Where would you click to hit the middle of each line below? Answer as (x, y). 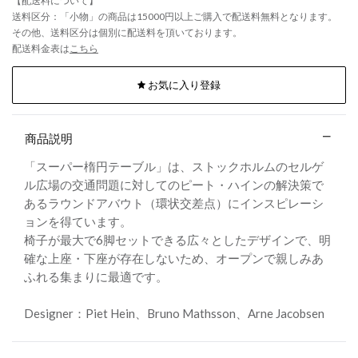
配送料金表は (41, 48)
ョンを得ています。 (78, 221)
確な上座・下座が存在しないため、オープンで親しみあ (174, 258)
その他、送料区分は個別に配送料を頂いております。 (127, 32)
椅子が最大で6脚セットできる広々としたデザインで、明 (177, 240)
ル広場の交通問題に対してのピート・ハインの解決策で (174, 185)
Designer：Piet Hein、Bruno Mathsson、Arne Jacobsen (174, 313)
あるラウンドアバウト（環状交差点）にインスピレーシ (174, 203)
